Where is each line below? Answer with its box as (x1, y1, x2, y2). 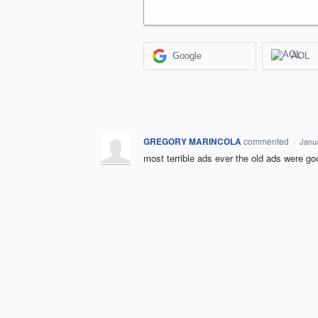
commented (243, 134, 291, 147)
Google (172, 50, 202, 62)
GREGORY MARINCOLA (143, 134, 241, 148)
